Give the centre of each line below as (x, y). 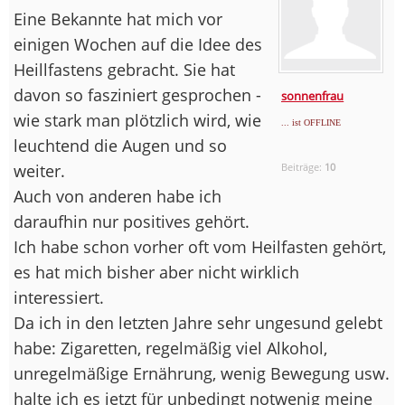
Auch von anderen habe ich (118, 196)
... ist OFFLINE (311, 122)
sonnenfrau (313, 95)
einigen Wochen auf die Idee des (138, 44)
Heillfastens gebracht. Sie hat (124, 69)
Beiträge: (303, 166)
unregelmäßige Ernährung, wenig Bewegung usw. (202, 373)
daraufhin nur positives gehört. (132, 221)
